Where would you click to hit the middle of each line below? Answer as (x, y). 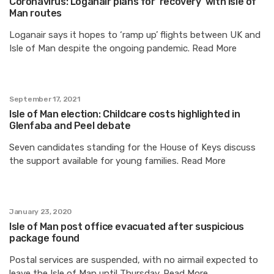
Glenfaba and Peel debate (70, 126)
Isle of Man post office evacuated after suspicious (127, 227)
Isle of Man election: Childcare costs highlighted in (125, 114)
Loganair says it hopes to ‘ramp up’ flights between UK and (135, 35)
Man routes (35, 13)
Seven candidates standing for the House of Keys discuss (132, 148)
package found (44, 239)
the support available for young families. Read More (117, 161)
